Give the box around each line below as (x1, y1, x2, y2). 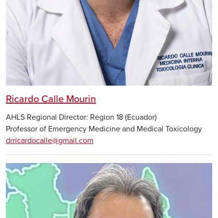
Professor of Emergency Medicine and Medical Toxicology (6, 124, 202, 134)
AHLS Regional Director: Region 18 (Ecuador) (6, 112, 157, 123)
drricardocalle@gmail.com (6, 136, 93, 146)
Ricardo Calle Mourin (6, 93, 96, 106)
